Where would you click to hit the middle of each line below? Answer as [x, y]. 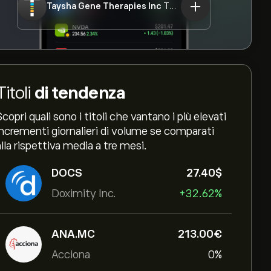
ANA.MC [73, 234]
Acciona [71, 255]
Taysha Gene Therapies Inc [104, 6]
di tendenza [79, 93]
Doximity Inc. [84, 194]
